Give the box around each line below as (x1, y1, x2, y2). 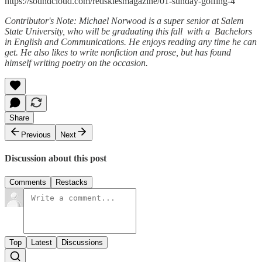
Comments (9, 178, 46, 187)
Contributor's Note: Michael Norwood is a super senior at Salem (5, 15, 244, 26)
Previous (21, 130, 51, 139)
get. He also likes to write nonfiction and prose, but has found (5, 47, 231, 57)
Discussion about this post (5, 153, 106, 164)
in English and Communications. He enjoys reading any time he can (5, 36, 257, 47)
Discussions (61, 238, 103, 247)
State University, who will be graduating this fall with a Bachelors (5, 26, 252, 36)
